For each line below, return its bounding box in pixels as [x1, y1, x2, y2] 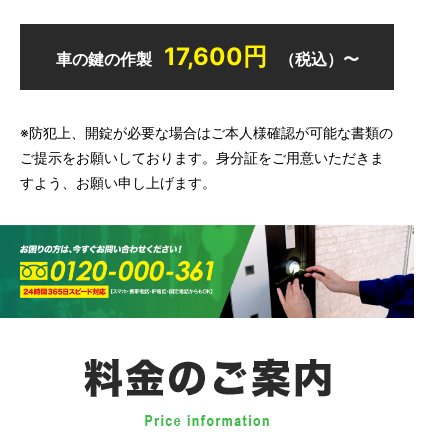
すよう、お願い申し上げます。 [20, 174, 216, 192]
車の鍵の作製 [55, 49, 152, 70]
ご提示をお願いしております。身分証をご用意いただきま [20, 149, 384, 167]
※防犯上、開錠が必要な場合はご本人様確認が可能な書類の [20, 124, 393, 142]
